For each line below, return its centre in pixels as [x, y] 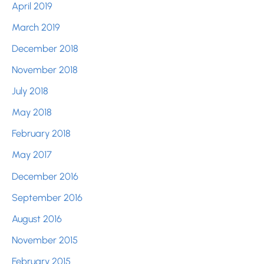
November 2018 [45, 70]
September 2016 [47, 197]
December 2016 [45, 176]
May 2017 [32, 155]
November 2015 [45, 240]
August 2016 [37, 218]
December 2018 [45, 48]
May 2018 [32, 112]
